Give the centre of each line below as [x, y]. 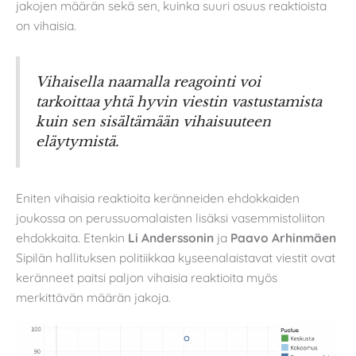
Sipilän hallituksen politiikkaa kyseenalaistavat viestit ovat [176, 257]
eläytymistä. [77, 141]
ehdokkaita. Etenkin [72, 237]
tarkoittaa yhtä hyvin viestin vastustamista [179, 101]
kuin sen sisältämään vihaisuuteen [153, 121]
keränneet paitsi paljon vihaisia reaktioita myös [147, 277]
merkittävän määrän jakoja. [93, 297]
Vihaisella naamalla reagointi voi [148, 81]
